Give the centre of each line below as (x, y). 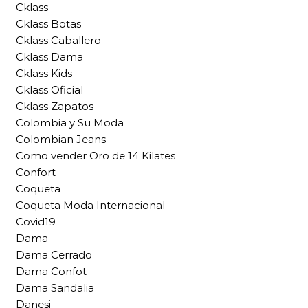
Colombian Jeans (61, 140)
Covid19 (36, 222)
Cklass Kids (44, 74)
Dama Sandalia (55, 288)
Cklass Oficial (49, 90)
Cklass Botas (48, 24)
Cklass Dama (49, 57)
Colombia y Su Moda (70, 123)
